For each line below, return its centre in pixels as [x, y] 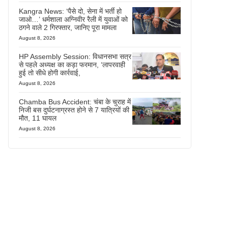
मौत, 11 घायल [38, 118]
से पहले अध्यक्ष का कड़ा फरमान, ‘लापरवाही [72, 64]
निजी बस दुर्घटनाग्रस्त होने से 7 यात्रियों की [74, 110]
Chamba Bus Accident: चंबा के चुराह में [75, 102]
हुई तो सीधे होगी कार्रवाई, [50, 73]
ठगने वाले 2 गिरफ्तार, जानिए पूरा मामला [68, 27]
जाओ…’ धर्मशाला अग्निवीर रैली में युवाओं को [73, 19]
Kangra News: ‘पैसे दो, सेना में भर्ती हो [70, 11]
